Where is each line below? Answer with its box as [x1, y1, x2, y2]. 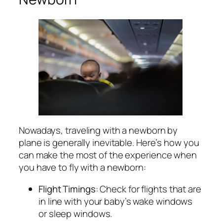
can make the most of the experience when [19, 148, 197, 162]
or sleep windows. [38, 207, 112, 220]
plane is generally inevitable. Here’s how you [19, 136, 199, 149]
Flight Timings [38, 182, 96, 195]
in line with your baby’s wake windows [38, 194, 193, 208]
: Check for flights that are [95, 182, 201, 195]
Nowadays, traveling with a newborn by [19, 124, 178, 137]
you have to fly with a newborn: [19, 161, 146, 174]
